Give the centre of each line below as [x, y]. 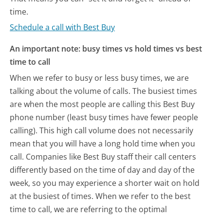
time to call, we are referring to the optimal [89, 209]
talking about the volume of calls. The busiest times [104, 91]
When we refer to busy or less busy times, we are [100, 78]
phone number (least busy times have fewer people [104, 118]
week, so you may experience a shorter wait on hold [105, 183]
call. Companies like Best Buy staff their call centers [103, 157]
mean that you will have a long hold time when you [103, 144]
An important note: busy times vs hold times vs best [106, 49]
